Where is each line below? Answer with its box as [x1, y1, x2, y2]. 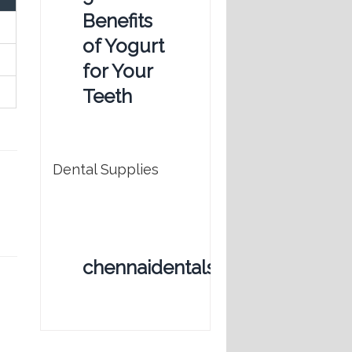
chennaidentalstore [82, 256, 251, 280]
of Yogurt [82, 35, 164, 58]
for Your [82, 60, 152, 83]
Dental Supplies [53, 161, 159, 178]
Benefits [82, 9, 152, 33]
